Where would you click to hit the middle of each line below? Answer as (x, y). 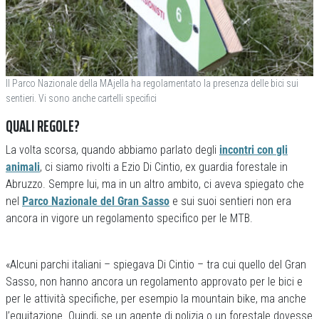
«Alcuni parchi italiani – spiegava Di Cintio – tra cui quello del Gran (156, 265)
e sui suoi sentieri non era (230, 201)
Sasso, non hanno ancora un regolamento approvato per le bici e (154, 282)
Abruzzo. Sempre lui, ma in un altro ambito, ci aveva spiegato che (155, 184)
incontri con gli (253, 150)
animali (23, 167)
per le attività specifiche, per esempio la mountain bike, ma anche (156, 299)
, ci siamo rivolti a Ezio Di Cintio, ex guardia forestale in (164, 167)
